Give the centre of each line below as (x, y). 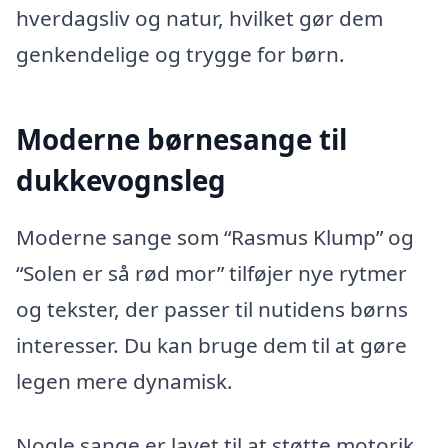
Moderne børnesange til (181, 138)
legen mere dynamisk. (124, 381)
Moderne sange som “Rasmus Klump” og (215, 237)
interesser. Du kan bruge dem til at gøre (211, 345)
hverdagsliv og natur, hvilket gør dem (199, 18)
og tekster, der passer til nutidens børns (212, 309)
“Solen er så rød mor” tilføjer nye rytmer (211, 273)
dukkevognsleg (121, 179)
